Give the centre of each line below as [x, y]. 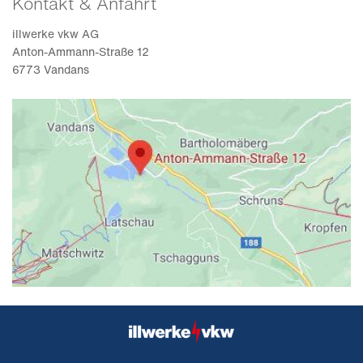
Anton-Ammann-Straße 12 [81, 52]
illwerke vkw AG [56, 34]
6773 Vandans [51, 70]
